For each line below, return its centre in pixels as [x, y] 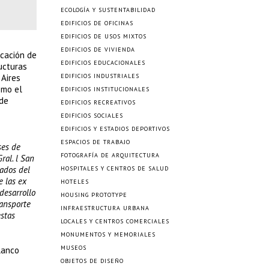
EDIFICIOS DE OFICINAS [97, 23]
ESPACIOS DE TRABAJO [95, 142]
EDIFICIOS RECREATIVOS [98, 102]
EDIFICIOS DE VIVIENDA [98, 50]
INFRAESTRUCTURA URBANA [105, 208]
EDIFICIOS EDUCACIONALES [103, 63]
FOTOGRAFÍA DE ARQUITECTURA [110, 155]
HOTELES [75, 182]
